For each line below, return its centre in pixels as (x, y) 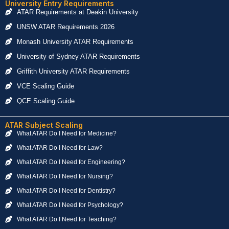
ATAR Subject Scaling (44, 125)
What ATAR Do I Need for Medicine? (66, 133)
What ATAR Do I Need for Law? (60, 147)
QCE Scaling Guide (45, 101)
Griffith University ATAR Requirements (73, 71)
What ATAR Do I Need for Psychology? (70, 205)
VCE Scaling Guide (45, 86)
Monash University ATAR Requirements (75, 41)
